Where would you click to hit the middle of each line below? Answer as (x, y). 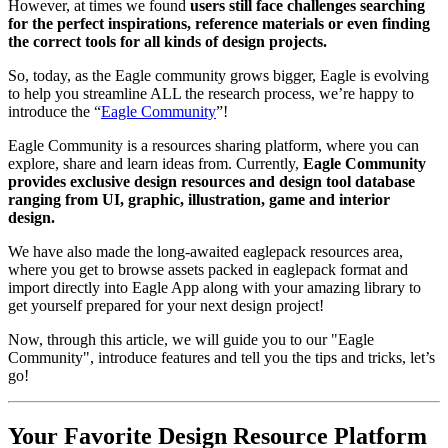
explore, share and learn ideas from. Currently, (155, 163)
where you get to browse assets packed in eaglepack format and (208, 269)
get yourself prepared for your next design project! (166, 305)
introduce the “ (54, 111)
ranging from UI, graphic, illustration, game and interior (199, 199)
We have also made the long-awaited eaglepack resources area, (205, 251)
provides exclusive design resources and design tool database (211, 181)
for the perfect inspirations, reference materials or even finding (219, 23)
